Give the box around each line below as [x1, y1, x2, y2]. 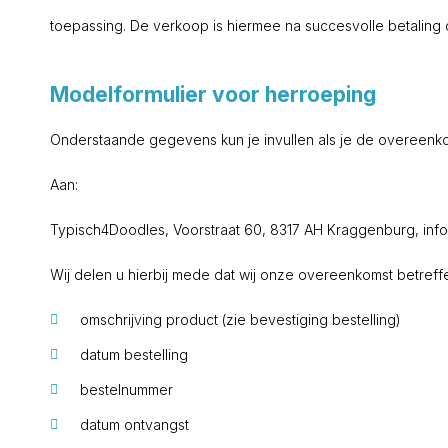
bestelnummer [80, 381, 173, 398]
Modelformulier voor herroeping [50, 82, 376, 107]
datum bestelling [80, 346, 188, 363]
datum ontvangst [80, 416, 189, 433]
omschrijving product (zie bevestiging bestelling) [80, 311, 401, 328]
